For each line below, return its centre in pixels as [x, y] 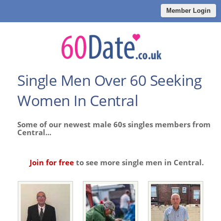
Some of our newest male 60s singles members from [114, 125]
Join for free [52, 163]
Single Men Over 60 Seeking [109, 80]
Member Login [188, 11]
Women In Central [78, 101]
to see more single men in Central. [139, 163]
